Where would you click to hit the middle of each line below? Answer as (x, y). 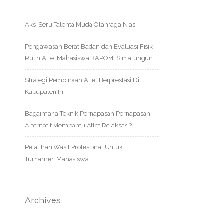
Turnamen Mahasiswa (57, 159)
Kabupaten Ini (45, 92)
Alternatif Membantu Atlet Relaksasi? (78, 125)
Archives (43, 200)
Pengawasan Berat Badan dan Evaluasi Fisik (89, 46)
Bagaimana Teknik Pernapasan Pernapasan (88, 114)
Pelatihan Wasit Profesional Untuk (74, 147)
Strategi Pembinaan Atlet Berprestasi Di (82, 80)
